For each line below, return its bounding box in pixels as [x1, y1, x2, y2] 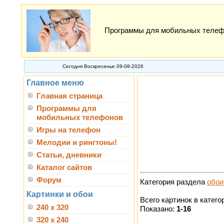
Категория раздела [139, 177, 207, 186]
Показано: [139, 204, 176, 213]
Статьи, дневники [36, 151, 101, 159]
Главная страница [36, 92, 102, 100]
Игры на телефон [36, 126, 100, 134]
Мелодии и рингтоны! [36, 138, 117, 146]
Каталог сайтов [36, 163, 92, 171]
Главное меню [26, 78, 84, 87]
